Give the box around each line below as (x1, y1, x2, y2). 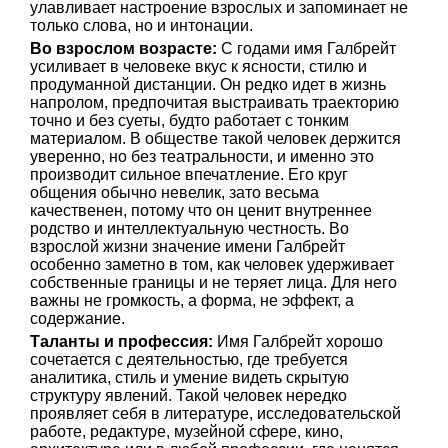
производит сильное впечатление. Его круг (30, 166, 348, 183)
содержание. (30, 310, 125, 327)
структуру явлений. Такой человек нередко (30, 387, 347, 404)
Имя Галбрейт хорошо (213, 333, 383, 350)
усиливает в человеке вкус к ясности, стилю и (30, 58, 367, 75)
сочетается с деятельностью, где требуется (30, 351, 348, 368)
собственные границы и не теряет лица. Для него (30, 274, 397, 291)
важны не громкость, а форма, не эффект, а (30, 292, 354, 309)
